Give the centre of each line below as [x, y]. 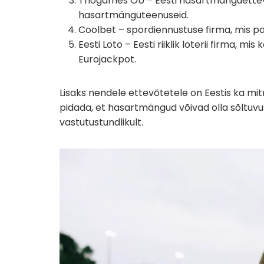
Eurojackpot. [107, 59]
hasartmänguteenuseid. [133, 15]
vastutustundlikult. [101, 122]
